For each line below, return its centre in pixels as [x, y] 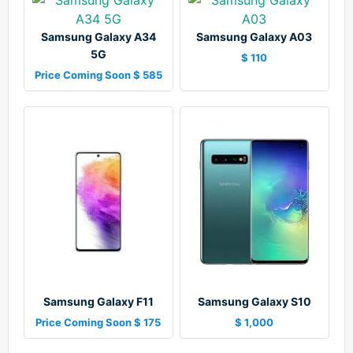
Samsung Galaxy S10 [254, 302]
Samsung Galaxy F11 [98, 302]
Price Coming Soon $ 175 [98, 323]
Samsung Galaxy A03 [255, 37]
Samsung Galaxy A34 [98, 37]
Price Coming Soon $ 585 [98, 75]
